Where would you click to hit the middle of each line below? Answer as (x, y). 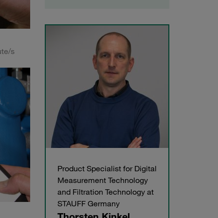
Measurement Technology (103, 180)
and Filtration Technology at (106, 192)
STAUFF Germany (89, 204)
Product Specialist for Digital (107, 169)
